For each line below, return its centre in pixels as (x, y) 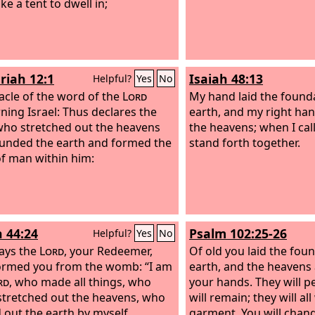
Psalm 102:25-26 (238, 233)
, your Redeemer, (108, 251)
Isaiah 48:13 (226, 79)
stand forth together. (245, 142)
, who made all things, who (80, 282)
